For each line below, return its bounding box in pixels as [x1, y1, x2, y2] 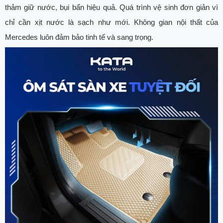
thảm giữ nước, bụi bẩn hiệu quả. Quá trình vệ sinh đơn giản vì [5, 3, 218, 12]
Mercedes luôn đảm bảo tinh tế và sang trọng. [5, 33, 153, 42]
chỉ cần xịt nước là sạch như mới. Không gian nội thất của [5, 18, 218, 27]
